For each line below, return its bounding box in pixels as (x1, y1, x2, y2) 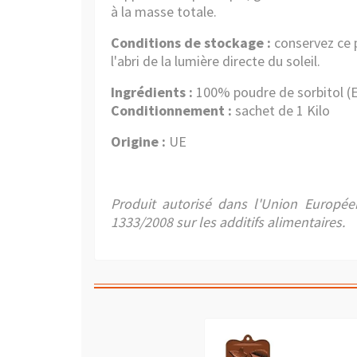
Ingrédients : (111, 83, 193, 101)
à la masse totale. (111, 2, 217, 21)
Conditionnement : (111, 101, 232, 120)
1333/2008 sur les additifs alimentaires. (111, 213, 345, 231)
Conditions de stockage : (111, 33, 271, 52)
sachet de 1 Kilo (232, 101, 330, 120)
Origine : (111, 132, 169, 151)
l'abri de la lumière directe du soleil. (111, 52, 320, 70)
